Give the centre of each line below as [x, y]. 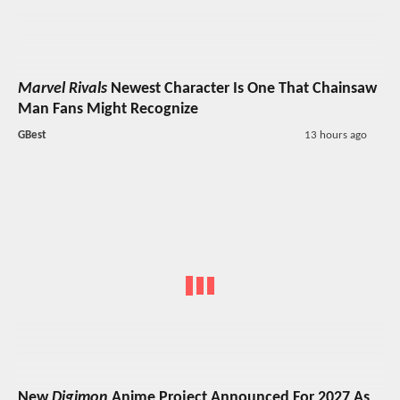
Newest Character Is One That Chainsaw [242, 89]
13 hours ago [335, 136]
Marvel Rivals [62, 89]
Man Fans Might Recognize [108, 110]
